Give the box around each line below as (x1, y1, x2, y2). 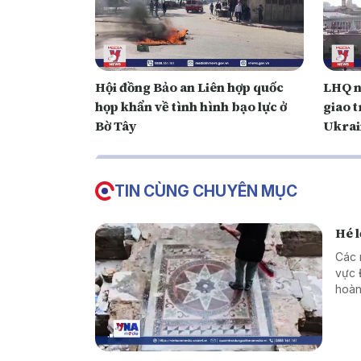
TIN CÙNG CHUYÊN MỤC (114, 181, 297, 201)
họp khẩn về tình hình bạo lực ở (95, 98, 287, 116)
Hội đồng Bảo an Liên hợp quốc (95, 78, 284, 97)
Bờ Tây (95, 117, 136, 135)
